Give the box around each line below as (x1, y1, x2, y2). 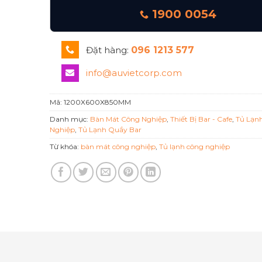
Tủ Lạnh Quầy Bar (78, 125, 142, 134)
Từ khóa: (50, 142, 81, 151)
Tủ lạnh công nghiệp (159, 142, 230, 151)
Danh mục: (50, 114, 91, 123)
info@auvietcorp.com (85, 67, 182, 79)
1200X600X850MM (64, 97, 132, 106)
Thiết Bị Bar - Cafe (170, 114, 233, 123)
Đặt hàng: (83, 44, 131, 56)
